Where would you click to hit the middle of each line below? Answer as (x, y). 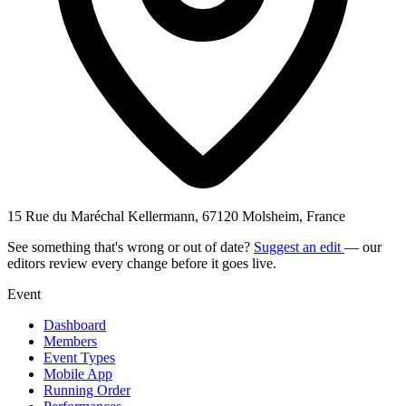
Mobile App (78, 373)
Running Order (87, 390)
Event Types (79, 357)
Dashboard (75, 324)
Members (70, 341)
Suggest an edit (299, 246)
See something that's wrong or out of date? (130, 246)
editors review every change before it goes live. (142, 263)
